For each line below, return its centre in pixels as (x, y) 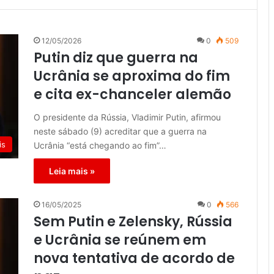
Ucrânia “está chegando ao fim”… (100, 146)
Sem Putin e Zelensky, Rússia (133, 222)
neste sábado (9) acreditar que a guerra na (120, 131)
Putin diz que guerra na (116, 58)
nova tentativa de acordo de (134, 259)
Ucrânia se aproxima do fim (132, 76)
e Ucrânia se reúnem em (120, 240)
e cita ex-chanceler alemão (132, 95)
